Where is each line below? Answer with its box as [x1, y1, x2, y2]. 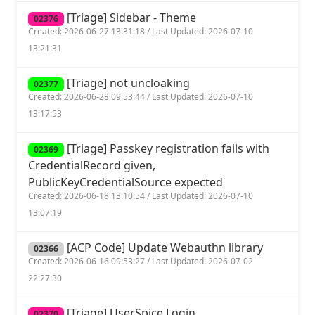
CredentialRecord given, [28, 157, 155, 174]
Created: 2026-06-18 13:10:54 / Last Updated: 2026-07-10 [28, 190, 253, 202]
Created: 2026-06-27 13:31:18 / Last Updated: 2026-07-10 [28, 25, 253, 38]
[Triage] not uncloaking [63, 75, 190, 91]
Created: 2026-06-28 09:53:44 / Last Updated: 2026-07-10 [28, 91, 253, 103]
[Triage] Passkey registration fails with [63, 141, 269, 157]
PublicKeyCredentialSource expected [28, 174, 223, 191]
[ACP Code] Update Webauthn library [63, 240, 263, 256]
